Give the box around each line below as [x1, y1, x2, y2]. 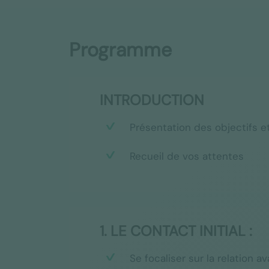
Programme [68, 37, 172, 63]
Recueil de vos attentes [129, 150, 244, 163]
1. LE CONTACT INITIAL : [99, 221, 252, 240]
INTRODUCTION [99, 91, 204, 110]
